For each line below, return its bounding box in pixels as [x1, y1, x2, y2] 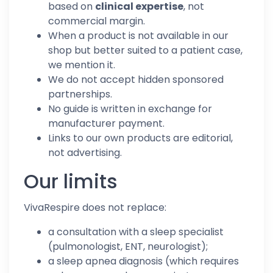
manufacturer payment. [48, 116, 165, 130]
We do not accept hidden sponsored [48, 73, 224, 87]
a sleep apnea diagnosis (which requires [48, 254, 239, 268]
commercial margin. [48, 14, 145, 28]
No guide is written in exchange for [48, 102, 212, 116]
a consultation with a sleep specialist [48, 225, 224, 239]
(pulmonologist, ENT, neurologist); [48, 239, 208, 253]
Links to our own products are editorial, [48, 131, 233, 145]
